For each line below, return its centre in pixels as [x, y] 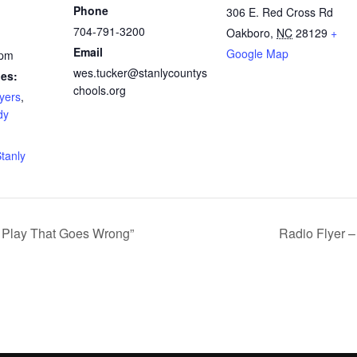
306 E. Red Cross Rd [280, 12]
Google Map [257, 54]
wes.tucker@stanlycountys [140, 73]
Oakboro [248, 33]
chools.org [100, 90]
